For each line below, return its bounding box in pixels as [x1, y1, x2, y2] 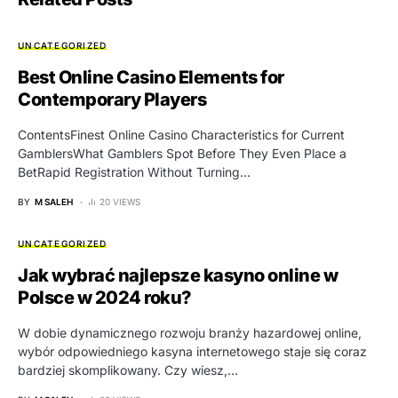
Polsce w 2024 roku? [18, 286, 192, 308]
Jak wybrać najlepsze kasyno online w [18, 264, 338, 286]
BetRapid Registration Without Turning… [18, 163, 251, 179]
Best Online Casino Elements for [18, 66, 284, 88]
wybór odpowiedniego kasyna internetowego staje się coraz [18, 343, 367, 359]
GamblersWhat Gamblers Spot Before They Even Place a [18, 145, 346, 161]
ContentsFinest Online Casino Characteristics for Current [18, 126, 345, 142]
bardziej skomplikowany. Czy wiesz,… [18, 362, 238, 378]
